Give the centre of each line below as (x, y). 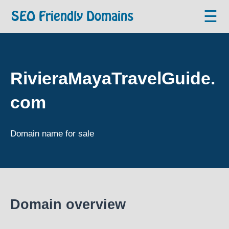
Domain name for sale (52, 134)
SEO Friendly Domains (73, 17)
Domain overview (68, 204)
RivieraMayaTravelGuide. (113, 78)
